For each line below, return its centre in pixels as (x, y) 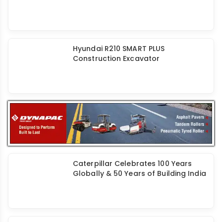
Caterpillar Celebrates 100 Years (133, 163)
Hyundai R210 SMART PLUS (119, 49)
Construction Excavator (116, 59)
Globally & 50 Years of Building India (139, 173)
